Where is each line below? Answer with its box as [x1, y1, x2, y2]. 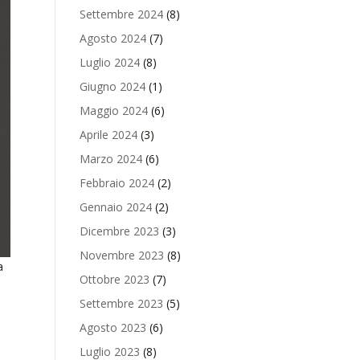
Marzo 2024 [79, 151, 142, 166]
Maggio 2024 [79, 103, 148, 118]
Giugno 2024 [79, 79, 145, 94]
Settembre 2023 [79, 296, 163, 311]
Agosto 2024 [79, 31, 146, 46]
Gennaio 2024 [79, 199, 152, 215]
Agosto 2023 [79, 320, 146, 335]
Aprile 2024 [79, 127, 137, 142]
